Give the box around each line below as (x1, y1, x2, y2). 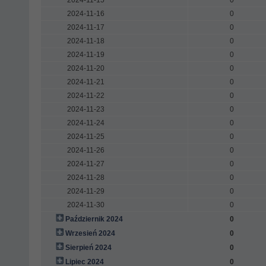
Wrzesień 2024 (65, 229, 115, 237)
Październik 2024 (65, 214, 123, 223)
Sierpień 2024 (65, 243, 112, 252)
